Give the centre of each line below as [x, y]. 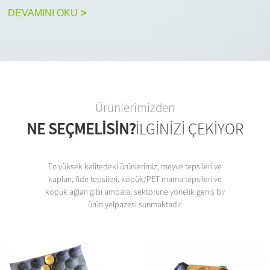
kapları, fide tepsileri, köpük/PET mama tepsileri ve [135, 179]
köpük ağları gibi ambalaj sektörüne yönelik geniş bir [135, 191]
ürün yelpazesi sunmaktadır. [135, 204]
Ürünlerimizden [135, 107]
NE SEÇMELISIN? [81, 129]
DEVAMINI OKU [43, 13]
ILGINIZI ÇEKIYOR [190, 129]
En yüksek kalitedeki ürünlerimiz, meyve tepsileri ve [135, 166]
